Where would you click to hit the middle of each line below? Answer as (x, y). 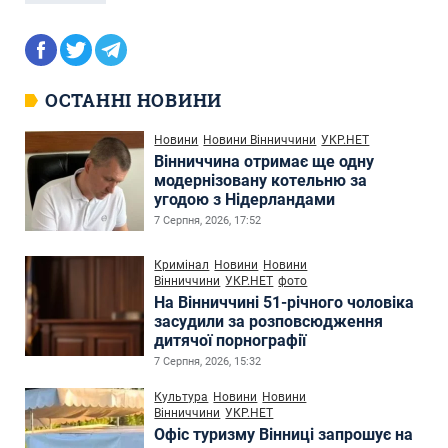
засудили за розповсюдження (269, 321)
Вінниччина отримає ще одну (264, 161)
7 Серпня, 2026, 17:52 (208, 220)
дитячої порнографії (230, 340)
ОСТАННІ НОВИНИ (134, 99)
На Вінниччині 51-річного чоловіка (284, 302)
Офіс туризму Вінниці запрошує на (284, 434)
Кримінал (182, 264)
